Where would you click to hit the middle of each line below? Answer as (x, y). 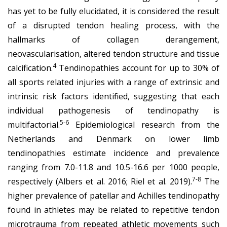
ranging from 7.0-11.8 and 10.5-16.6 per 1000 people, (113, 167)
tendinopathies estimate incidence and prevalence (113, 153)
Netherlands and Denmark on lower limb (113, 139)
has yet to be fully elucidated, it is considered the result (113, 11)
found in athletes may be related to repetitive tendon (113, 210)
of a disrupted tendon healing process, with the (113, 25)
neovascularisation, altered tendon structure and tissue (113, 53)
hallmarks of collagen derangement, (113, 39)
